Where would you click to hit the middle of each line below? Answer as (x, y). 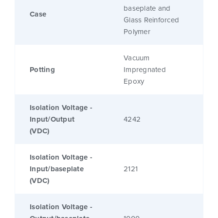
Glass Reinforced (151, 20)
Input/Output (52, 119)
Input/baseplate (57, 169)
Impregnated (145, 70)
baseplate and (147, 9)
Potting (42, 70)
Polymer (137, 32)
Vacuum (137, 58)
